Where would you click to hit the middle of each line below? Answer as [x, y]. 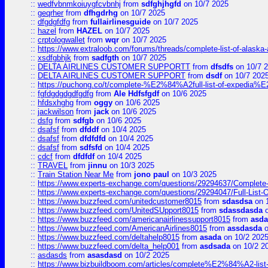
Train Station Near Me [76, 174]
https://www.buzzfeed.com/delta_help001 [109, 246]
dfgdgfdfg [54, 22]
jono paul [152, 174]
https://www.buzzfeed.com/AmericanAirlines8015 [122, 228]
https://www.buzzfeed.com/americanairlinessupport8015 [134, 219]
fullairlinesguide [121, 22]
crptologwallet [61, 40]
